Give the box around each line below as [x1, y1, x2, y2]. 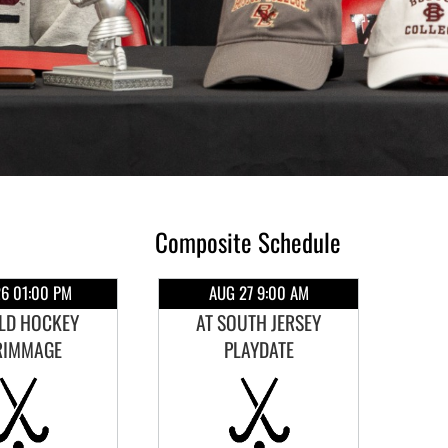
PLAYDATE [223, 335, 294, 364]
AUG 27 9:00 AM [208, 280, 309, 305]
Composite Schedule [155, 223, 341, 260]
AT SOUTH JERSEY [196, 308, 321, 337]
